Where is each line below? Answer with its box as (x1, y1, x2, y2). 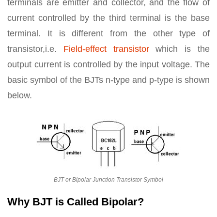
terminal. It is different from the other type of (7, 29, 210, 38)
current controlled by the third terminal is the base (7, 13, 210, 23)
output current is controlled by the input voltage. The (7, 60, 210, 69)
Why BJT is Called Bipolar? (7, 196, 144, 208)
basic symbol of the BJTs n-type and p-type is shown (7, 75, 210, 85)
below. (7, 91, 32, 100)
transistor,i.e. (7, 44, 63, 54)
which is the (149, 44, 210, 54)
